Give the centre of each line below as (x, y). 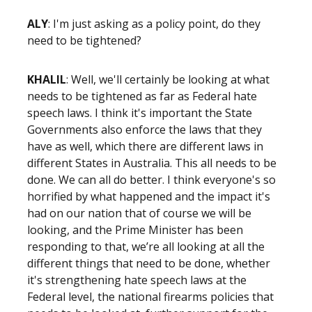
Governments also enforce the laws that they (145, 130)
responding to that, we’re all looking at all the (146, 247)
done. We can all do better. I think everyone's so (151, 180)
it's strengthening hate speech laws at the (137, 280)
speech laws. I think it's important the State (140, 113)
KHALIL (47, 79)
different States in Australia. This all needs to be (152, 163)
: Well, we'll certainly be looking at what (168, 79)
